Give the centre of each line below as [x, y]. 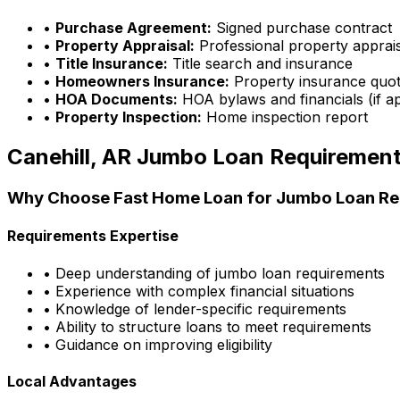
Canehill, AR [69, 157]
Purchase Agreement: [133, 28]
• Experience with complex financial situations [199, 291]
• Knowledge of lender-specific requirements [195, 308]
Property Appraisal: [125, 46]
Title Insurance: [112, 64]
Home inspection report [285, 117]
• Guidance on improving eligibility [158, 344]
